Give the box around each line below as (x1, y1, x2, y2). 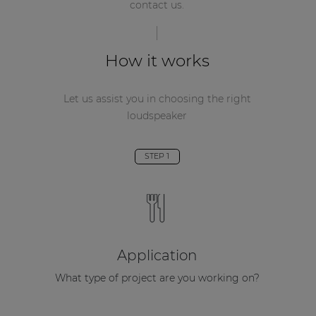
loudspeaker (127, 109, 188, 122)
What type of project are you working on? (54, 271, 260, 284)
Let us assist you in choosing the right (63, 92, 251, 105)
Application (117, 247, 197, 265)
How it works (104, 50, 209, 71)
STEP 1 (145, 151, 170, 161)
